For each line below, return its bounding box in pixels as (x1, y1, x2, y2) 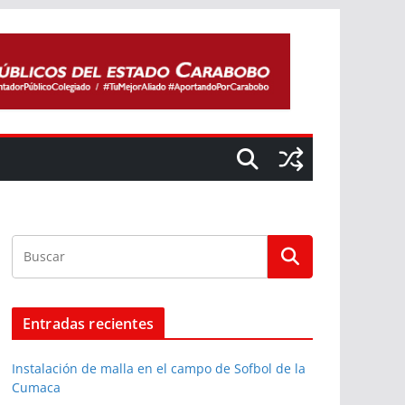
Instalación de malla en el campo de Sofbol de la (12, 360, 306, 377)
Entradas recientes (23, 314, 154, 334)
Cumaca (12, 379, 61, 396)
